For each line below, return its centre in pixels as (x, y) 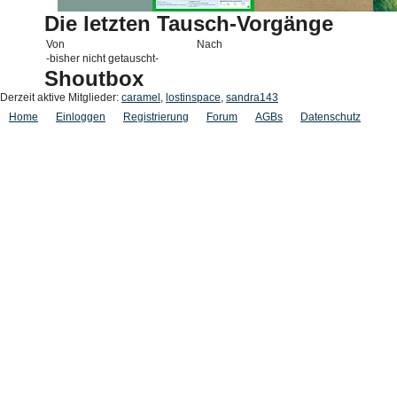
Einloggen (81, 117)
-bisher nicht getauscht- (102, 58)
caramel (141, 97)
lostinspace (193, 97)
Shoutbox (94, 78)
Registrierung (156, 117)
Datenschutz (331, 117)
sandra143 (252, 97)
